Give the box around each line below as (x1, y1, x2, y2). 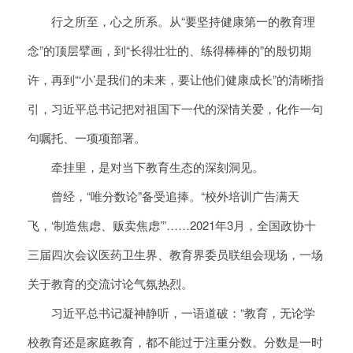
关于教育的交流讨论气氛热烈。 (28, 275, 193, 292)
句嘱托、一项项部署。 (28, 129, 146, 147)
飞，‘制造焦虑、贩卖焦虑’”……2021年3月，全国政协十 (28, 217, 316, 234)
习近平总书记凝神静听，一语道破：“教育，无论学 (28, 304, 315, 321)
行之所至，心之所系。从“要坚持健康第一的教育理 (28, 13, 315, 30)
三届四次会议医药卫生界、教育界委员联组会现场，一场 (28, 246, 323, 263)
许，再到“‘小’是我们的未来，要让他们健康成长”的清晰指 (28, 71, 324, 88)
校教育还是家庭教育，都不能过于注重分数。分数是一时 (28, 333, 323, 351)
